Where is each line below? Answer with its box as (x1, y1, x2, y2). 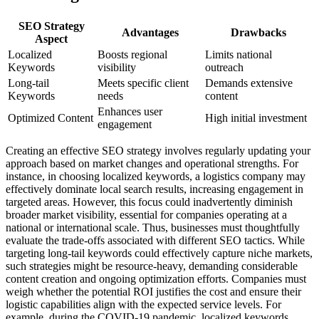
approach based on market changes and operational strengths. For (6, 157, 298, 170)
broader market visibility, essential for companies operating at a (6, 209, 287, 221)
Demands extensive (205, 77, 293, 90)
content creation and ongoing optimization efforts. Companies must (6, 273, 306, 286)
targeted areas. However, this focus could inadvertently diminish (6, 196, 293, 209)
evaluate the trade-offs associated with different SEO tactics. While (6, 234, 305, 247)
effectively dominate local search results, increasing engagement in (6, 183, 303, 196)
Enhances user (98, 105, 162, 118)
